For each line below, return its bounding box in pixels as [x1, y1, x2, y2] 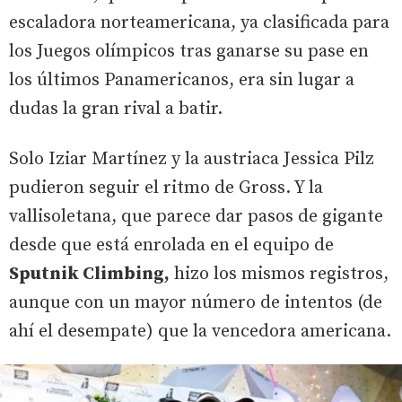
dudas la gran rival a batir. [9, 98, 223, 121]
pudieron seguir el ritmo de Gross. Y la [9, 177, 323, 200]
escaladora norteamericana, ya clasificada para [9, 12, 389, 35]
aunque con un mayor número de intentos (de [9, 292, 382, 315]
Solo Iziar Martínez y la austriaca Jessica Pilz [9, 148, 374, 171]
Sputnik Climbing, [9, 263, 170, 286]
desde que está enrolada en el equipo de [9, 234, 334, 258]
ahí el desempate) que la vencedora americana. [9, 320, 391, 344]
